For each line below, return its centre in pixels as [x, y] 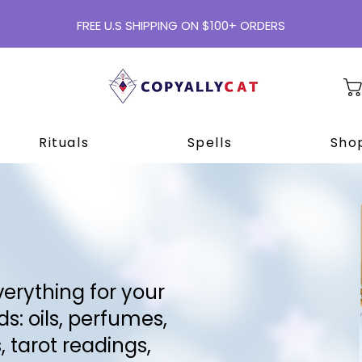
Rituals [64, 142]
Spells [210, 142]
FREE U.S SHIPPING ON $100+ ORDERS [181, 25]
